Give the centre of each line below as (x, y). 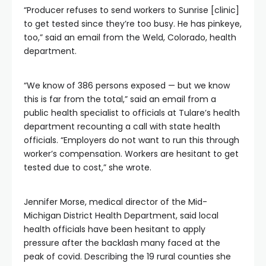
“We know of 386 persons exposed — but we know (127, 85)
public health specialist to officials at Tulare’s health (132, 113)
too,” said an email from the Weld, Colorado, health (130, 37)
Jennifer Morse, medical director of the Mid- (115, 202)
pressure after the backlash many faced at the (122, 243)
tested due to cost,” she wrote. (88, 167)
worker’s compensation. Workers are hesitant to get (131, 154)
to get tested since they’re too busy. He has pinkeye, (133, 24)
